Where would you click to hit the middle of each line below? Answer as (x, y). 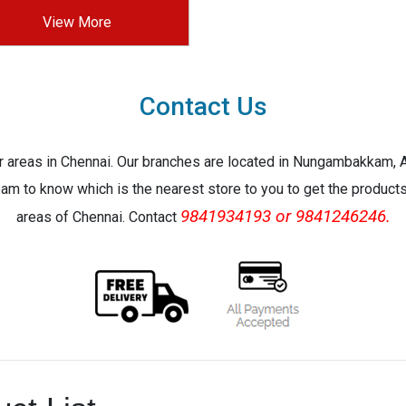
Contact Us (203, 106)
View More (77, 22)
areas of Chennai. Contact (98, 217)
